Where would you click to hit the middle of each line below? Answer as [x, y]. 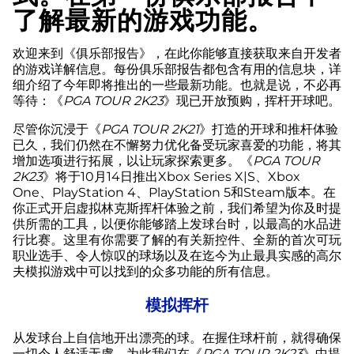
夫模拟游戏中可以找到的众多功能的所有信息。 [145, 271]
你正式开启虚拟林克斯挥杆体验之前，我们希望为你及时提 [177, 208]
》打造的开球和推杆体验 [269, 129]
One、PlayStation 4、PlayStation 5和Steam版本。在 [174, 192]
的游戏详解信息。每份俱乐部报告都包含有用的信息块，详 [177, 69]
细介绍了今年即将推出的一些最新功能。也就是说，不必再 [177, 85]
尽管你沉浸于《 [57, 129]
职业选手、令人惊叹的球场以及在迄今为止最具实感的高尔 [177, 255]
